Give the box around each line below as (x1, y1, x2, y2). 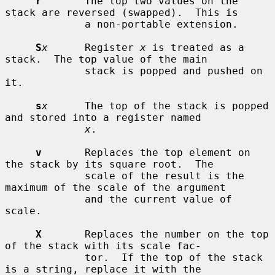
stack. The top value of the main (5, 53, 207, 65)
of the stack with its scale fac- (5, 239, 201, 252)
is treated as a (146, 41, 244, 53)
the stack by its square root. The (5, 158, 214, 170)
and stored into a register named (5, 111, 201, 123)
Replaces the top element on (42, 146, 250, 158)
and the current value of (5, 193, 85, 205)
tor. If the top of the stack (5, 251, 85, 263)
